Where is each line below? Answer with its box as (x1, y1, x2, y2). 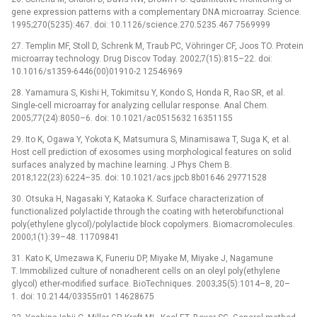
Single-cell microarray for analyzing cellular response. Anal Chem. (11, 100, 269, 110)
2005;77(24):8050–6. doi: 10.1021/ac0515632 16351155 (11, 113, 233, 123)
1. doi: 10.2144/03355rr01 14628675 (11, 291, 154, 301)
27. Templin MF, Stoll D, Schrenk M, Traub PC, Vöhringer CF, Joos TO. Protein (11, 40, 304, 51)
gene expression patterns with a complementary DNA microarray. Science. (11, 6, 301, 17)
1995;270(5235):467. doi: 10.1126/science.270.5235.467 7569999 (11, 19, 270, 30)
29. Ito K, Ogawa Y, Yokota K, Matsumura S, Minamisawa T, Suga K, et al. (11, 134, 291, 144)
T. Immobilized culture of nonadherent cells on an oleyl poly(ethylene (11, 265, 280, 276)
